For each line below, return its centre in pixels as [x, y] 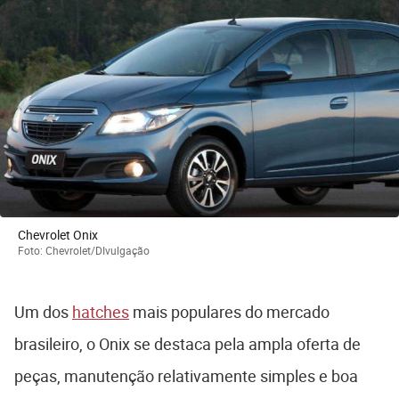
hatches [101, 311]
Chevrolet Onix [58, 234]
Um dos [43, 311]
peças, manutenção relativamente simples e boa [186, 375]
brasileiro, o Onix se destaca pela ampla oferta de [187, 343]
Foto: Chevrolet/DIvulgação [84, 250]
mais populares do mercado [229, 311]
